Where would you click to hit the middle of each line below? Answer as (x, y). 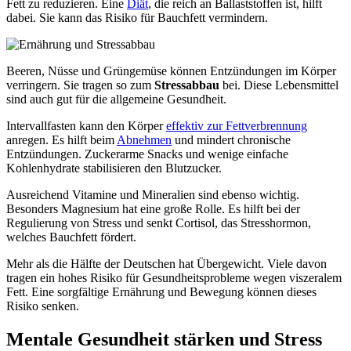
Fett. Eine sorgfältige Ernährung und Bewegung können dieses (161, 291)
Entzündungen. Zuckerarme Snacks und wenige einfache (147, 154)
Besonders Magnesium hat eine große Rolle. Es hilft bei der (153, 208)
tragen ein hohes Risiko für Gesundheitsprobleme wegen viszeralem (174, 277)
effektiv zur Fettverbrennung (237, 125)
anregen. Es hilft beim (62, 139)
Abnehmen (144, 139)
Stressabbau (187, 85)
